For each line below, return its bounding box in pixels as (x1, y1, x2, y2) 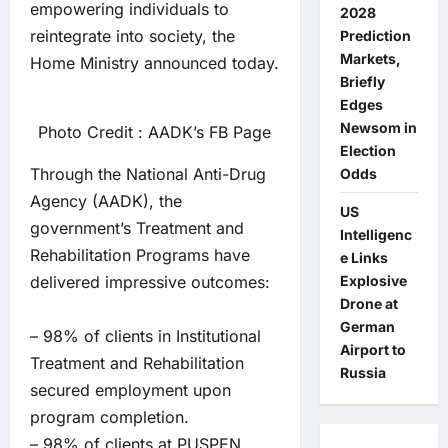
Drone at (339, 295, 398, 312)
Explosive (339, 272, 407, 289)
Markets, (339, 50, 401, 67)
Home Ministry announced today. (30, 53, 279, 73)
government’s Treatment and (30, 218, 244, 238)
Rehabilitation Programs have (30, 245, 250, 265)
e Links (339, 249, 388, 266)
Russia (339, 364, 386, 381)
